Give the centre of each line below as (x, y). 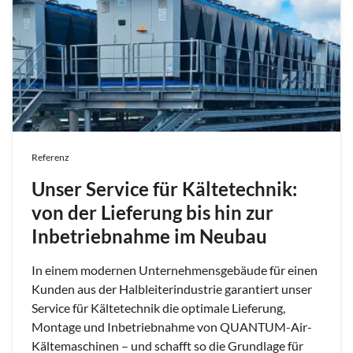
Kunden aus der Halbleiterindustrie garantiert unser (172, 289)
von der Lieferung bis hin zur (152, 213)
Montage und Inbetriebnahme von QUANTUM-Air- (172, 327)
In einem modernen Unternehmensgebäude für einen (175, 270)
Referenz (50, 158)
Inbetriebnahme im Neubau (149, 236)
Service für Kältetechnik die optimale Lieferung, (158, 308)
